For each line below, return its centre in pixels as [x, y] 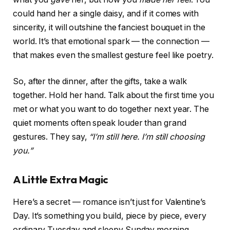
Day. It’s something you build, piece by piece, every [110, 216]
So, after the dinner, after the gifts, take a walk [100, 82]
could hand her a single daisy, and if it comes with [106, 13]
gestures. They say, [51, 137]
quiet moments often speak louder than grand [100, 123]
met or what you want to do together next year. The [111, 109]
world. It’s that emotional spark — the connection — [111, 41]
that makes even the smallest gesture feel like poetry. [113, 55]
